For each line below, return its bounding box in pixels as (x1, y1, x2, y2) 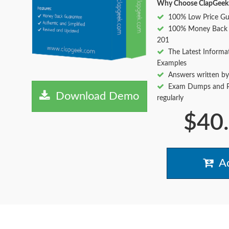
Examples (156, 60, 187, 67)
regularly (156, 95, 184, 102)
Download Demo (50, 90, 140, 102)
